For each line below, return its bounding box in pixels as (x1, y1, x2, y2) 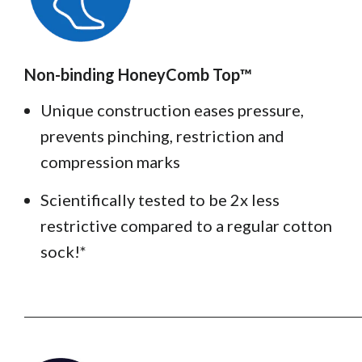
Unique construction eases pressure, (40, 100, 304, 120)
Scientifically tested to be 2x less (40, 190, 280, 210)
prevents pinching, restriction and (40, 126, 284, 146)
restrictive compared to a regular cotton (40, 216, 332, 236)
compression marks (40, 152, 180, 172)
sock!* (40, 242, 86, 262)
